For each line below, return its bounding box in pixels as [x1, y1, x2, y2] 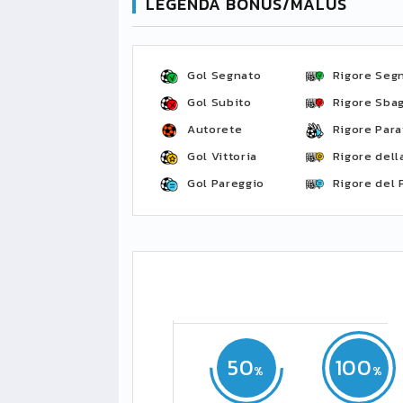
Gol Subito [187, 94, 252, 111]
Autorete [187, 121, 243, 138]
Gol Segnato [187, 67, 262, 84]
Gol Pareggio [187, 175, 264, 192]
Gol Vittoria [187, 148, 257, 165]
